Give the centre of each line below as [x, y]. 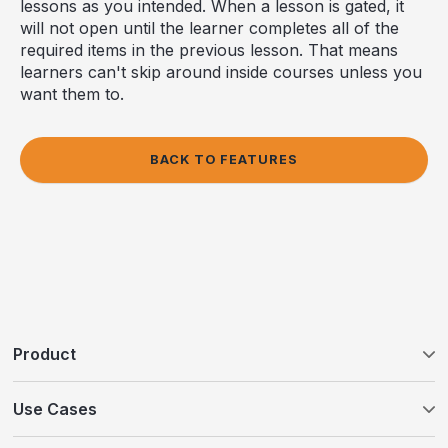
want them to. [72, 93]
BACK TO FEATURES [224, 159]
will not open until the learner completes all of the [209, 27]
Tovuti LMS [52, 398]
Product [45, 353]
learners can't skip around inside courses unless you [221, 71]
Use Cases [55, 408]
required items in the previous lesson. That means [209, 49]
